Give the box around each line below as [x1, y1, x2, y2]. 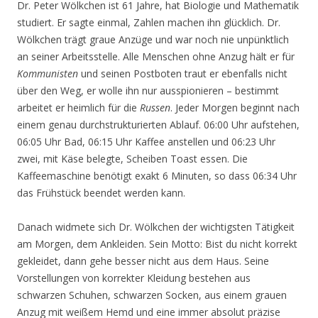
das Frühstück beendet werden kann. [17, 186, 185, 199]
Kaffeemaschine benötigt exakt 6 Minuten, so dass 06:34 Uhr [17, 169, 297, 182]
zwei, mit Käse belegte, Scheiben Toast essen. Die [17, 152, 248, 165]
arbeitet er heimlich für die [17, 101, 140, 114]
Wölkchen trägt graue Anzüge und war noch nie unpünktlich [17, 33, 289, 46]
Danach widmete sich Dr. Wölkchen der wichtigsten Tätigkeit [17, 220, 295, 234]
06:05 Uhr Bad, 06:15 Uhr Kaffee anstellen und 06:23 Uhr [17, 135, 275, 148]
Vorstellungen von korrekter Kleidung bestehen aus [17, 271, 251, 285]
